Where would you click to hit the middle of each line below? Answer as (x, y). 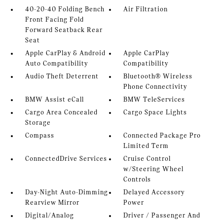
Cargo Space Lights (155, 113)
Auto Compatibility (56, 64)
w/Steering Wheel (154, 170)
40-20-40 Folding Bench (65, 10)
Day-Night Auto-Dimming (66, 193)
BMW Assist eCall (54, 100)
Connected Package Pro (162, 136)
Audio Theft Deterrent (62, 77)
